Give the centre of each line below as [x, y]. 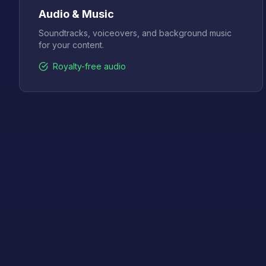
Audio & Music [76, 14]
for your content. [71, 45]
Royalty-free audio [89, 66]
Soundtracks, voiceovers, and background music [135, 33]
